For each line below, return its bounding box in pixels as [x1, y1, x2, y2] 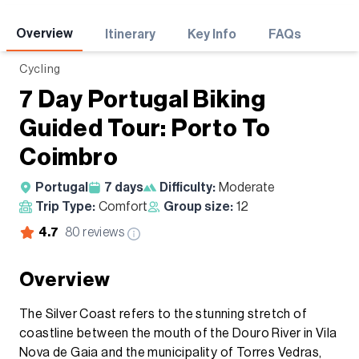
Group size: [163, 200, 233, 213]
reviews [80, 225, 124, 239]
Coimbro [19, 144, 119, 169]
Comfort [99, 200, 147, 213]
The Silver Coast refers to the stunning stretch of [19, 307, 307, 321]
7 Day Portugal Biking [19, 87, 266, 111]
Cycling [19, 63, 61, 75]
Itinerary [105, 28, 155, 41]
